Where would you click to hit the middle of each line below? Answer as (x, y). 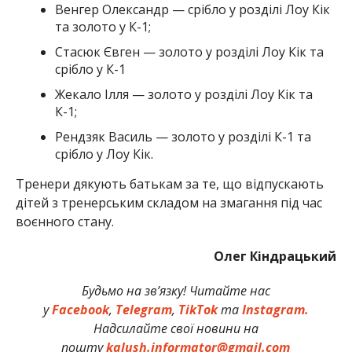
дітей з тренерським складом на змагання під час (169, 202)
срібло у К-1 (90, 69)
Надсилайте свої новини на (176, 328)
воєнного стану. (64, 221)
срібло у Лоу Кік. (104, 154)
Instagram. (275, 309)
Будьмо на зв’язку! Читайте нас (176, 290)
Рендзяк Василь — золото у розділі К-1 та (183, 136)
